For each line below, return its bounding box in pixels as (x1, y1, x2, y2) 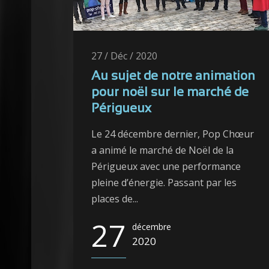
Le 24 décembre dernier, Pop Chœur (91, 127, 254, 141)
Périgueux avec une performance (91, 160, 241, 174)
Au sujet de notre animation (91, 71, 255, 83)
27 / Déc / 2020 (91, 49, 157, 63)
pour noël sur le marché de (91, 87, 249, 99)
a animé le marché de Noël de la (91, 144, 234, 157)
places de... (91, 192, 138, 206)
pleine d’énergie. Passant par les (91, 176, 237, 190)
